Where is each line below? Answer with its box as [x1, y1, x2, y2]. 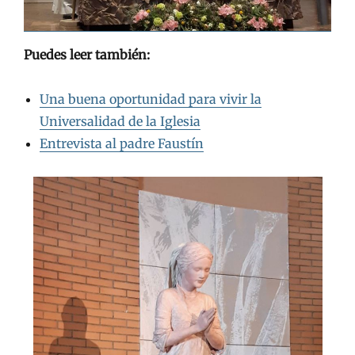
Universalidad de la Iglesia [40, 113, 200, 129]
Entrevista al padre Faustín [40, 135, 204, 151]
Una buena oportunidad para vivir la [40, 90, 261, 107]
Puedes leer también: [24, 46, 150, 63]
